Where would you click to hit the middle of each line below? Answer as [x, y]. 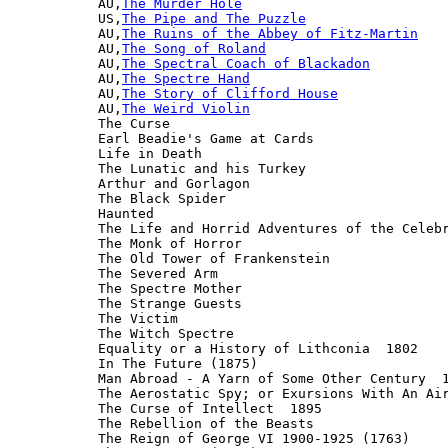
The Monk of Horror [170, 243]
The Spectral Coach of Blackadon [246, 63]
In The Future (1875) [178, 363]
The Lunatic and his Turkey [202, 168]
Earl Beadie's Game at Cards [206, 138]
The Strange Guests [170, 303]
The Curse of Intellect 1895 [210, 408]
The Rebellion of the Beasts [206, 423]
